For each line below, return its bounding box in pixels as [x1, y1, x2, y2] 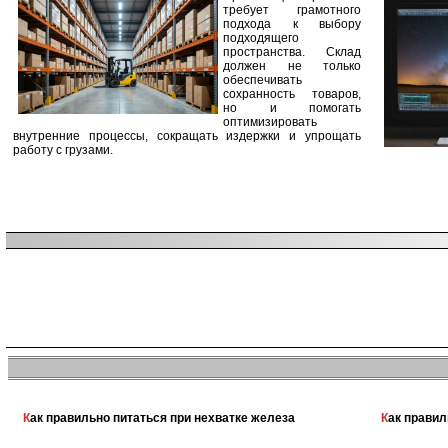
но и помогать [223, 101, 361, 115]
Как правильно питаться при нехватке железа [30, 411, 295, 425]
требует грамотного [223, 3, 361, 17]
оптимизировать [223, 115, 317, 129]
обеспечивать [223, 73, 302, 87]
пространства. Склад [223, 45, 361, 59]
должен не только [223, 59, 361, 73]
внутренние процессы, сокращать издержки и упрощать [13, 129, 361, 143]
